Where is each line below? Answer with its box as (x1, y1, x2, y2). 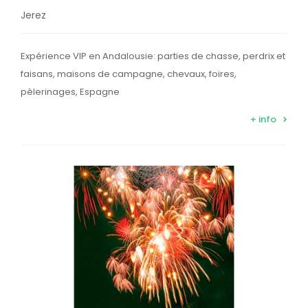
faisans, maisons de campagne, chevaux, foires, (21, 67, 236, 80)
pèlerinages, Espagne (21, 85, 120, 98)
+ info (250, 112, 276, 126)
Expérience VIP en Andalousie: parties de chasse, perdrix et (21, 49, 285, 63)
